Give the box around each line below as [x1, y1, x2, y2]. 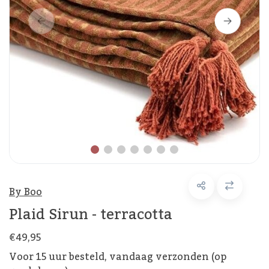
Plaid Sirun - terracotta [9, 199, 172, 229]
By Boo [9, 182, 42, 202]
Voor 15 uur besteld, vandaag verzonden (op [9, 247, 226, 267]
